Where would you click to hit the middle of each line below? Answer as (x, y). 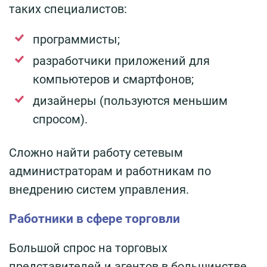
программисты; (76, 39)
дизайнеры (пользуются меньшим (130, 100)
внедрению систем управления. (99, 189)
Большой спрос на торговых (88, 248)
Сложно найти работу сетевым (96, 152)
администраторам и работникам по (110, 171)
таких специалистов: (68, 9)
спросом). (60, 119)
